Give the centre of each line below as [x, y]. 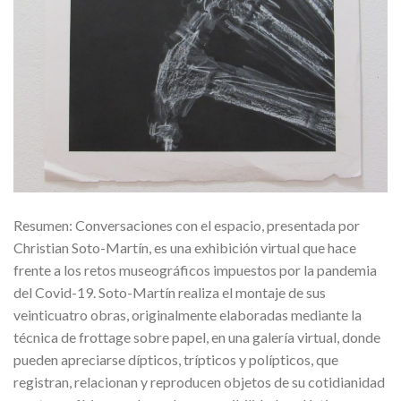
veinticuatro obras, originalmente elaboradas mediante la [188, 314]
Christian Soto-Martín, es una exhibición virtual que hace [185, 247]
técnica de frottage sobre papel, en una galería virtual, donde [197, 337]
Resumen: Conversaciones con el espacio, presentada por [187, 225]
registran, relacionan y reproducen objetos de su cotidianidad [199, 381]
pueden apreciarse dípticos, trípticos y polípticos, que [176, 359]
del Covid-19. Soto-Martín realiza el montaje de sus [170, 292]
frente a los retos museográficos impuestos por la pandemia [195, 269]
